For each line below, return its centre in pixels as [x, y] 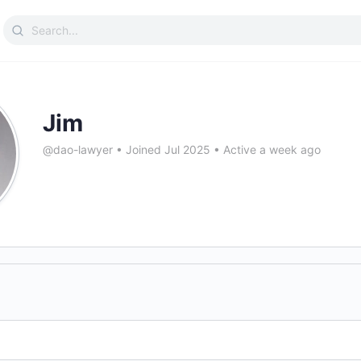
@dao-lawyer [78, 149]
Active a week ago [270, 149]
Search [25, 25]
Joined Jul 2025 [168, 149]
